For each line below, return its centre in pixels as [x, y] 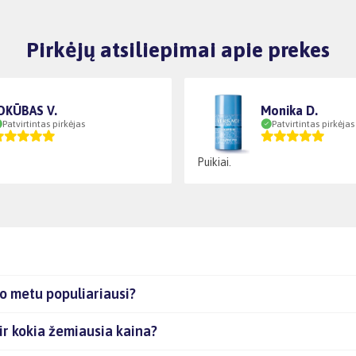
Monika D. [289, 110]
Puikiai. [214, 162]
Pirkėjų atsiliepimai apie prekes [178, 49]
